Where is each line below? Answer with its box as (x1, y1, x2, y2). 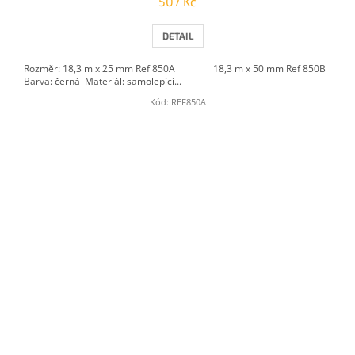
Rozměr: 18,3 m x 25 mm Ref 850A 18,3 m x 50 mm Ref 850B (24, 61, 328, 75)
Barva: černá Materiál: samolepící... (24, 74, 181, 88)
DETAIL (162, 29, 193, 41)
